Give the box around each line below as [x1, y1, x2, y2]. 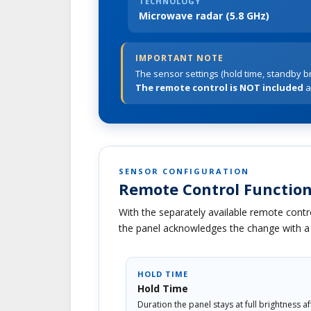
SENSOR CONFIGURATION [119, 165, 249, 176]
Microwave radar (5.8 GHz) [139, 8, 269, 22]
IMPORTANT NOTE [135, 51, 224, 64]
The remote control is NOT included [135, 81, 303, 94]
